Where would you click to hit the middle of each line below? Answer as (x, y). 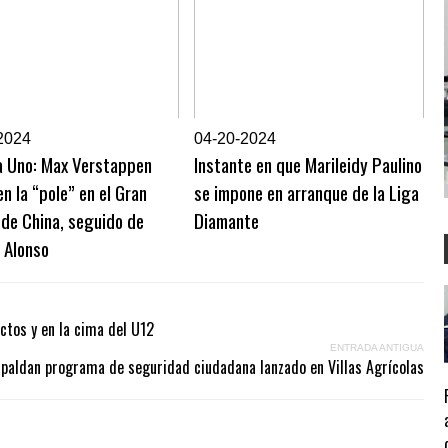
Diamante (226, 220)
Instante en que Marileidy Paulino (308, 164)
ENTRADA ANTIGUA (377, 347)
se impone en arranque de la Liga (306, 192)
